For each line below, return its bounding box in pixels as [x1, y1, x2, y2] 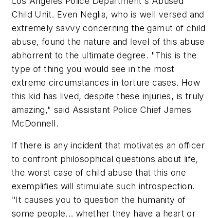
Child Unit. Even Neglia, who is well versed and [12, 9, 204, 19]
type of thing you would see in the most [12, 63, 175, 74]
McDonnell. [12, 118, 59, 128]
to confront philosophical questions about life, [12, 154, 199, 164]
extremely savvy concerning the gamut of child [12, 22, 205, 33]
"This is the [151, 50, 197, 60]
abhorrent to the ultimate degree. [12, 50, 151, 60]
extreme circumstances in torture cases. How [12, 77, 200, 88]
